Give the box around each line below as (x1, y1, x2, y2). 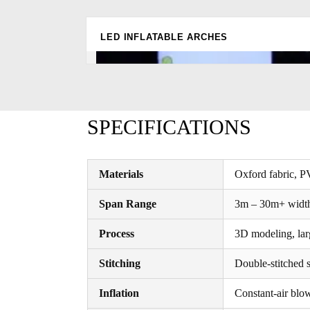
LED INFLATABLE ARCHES (100, 32, 228, 43)
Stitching (99, 257, 140, 269)
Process (99, 227, 134, 239)
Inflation (99, 286, 139, 299)
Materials (99, 167, 143, 180)
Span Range (99, 197, 156, 210)
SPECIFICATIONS (87, 116, 251, 138)
